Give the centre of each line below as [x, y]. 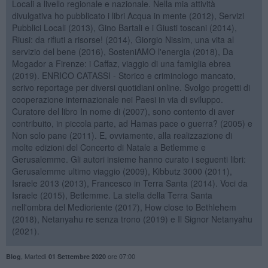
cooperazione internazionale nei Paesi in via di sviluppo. [117, 99]
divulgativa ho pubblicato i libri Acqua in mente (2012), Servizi [128, 15]
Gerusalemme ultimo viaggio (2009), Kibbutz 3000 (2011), [122, 171]
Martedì [36, 256]
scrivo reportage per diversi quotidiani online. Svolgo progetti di [131, 87]
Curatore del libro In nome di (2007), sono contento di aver [123, 111]
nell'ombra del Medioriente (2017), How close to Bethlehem [124, 207]
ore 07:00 [120, 256]
